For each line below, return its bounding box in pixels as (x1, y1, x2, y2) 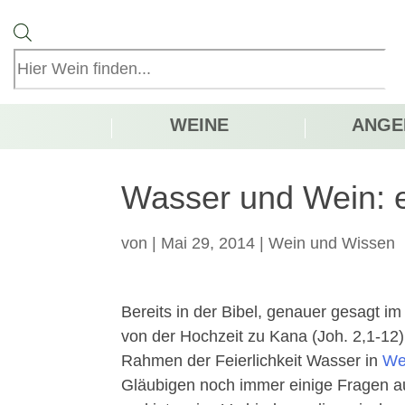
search (31, 49, 80, 68)
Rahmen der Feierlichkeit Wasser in (121, 351, 383, 370)
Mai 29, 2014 (161, 233, 256, 252)
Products (31, 24, 95, 43)
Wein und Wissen (268, 233, 396, 252)
